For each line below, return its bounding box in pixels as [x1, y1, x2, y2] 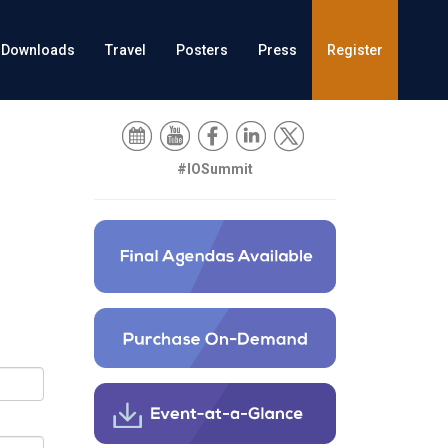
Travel [105, 42, 146, 58]
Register [327, 42, 383, 58]
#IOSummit [176, 161, 253, 177]
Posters [176, 42, 228, 58]
